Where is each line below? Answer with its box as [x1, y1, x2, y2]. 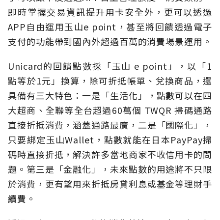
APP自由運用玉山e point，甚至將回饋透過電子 [8, 20, 212, 33]
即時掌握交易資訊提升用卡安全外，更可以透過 [8, 5, 212, 19]
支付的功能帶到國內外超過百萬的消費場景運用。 [8, 35, 212, 48]
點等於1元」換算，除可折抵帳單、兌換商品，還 [8, 74, 212, 87]
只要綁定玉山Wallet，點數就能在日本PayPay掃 [8, 133, 212, 146]
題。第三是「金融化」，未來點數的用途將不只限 [8, 163, 212, 176]
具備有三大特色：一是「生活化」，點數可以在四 [8, 89, 212, 102]
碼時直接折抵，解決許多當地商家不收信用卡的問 [8, 148, 212, 161]
